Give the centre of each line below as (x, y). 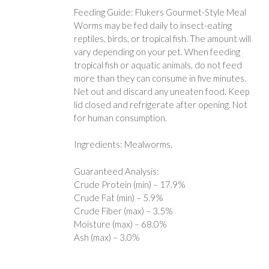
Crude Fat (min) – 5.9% (118, 197)
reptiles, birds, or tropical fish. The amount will (162, 38)
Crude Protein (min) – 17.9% (129, 184)
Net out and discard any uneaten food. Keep (161, 91)
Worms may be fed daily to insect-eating (153, 25)
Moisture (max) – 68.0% (120, 224)
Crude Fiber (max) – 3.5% (123, 210)
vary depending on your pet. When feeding (157, 51)
